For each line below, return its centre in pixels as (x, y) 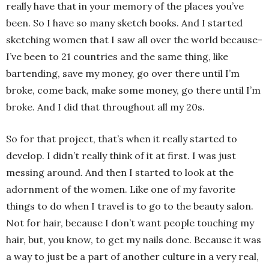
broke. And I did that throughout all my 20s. (105, 107)
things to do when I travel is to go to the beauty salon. (130, 206)
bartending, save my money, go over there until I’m (123, 73)
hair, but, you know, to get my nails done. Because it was (134, 239)
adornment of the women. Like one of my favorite (121, 189)
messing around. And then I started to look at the (120, 172)
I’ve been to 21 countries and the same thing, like (117, 56)
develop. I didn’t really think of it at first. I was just (121, 155)
